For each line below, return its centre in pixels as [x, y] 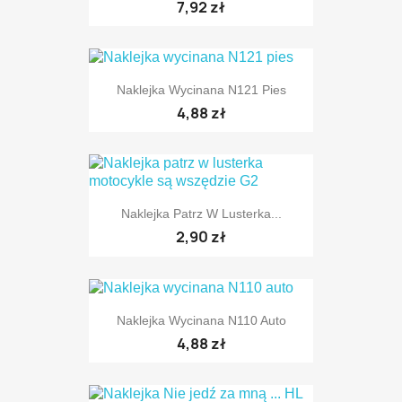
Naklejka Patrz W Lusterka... [201, 214]
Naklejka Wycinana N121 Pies [201, 90]
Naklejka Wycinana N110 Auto [201, 320]
